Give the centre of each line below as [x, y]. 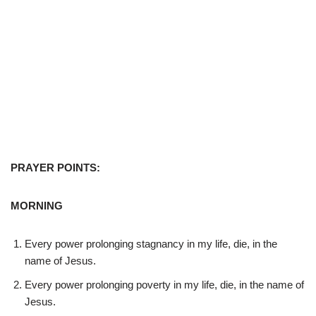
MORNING [37, 205]
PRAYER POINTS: [55, 167]
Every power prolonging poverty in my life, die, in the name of [164, 284]
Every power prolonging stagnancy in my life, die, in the [151, 243]
